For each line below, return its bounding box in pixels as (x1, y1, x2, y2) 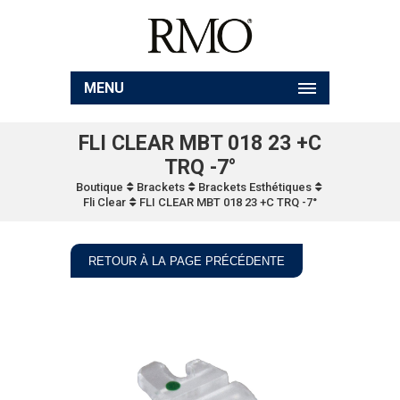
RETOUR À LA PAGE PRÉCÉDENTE (88, 254, 285, 268)
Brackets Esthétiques (197, 180, 312, 194)
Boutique (75, 180, 123, 194)
